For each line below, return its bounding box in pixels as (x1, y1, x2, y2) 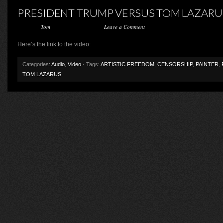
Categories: (22, 61, 51, 67)
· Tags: (81, 61, 101, 67)
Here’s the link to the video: (17, 41, 94, 48)
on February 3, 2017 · (50, 23, 104, 30)
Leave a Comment (104, 23, 145, 30)
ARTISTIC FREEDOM (101, 61, 154, 67)
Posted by (17, 23, 41, 30)
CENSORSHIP (157, 61, 193, 67)
